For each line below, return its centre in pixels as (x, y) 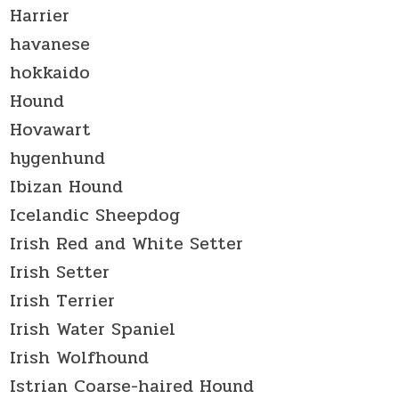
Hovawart (51, 129)
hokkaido (50, 72)
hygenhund (58, 158)
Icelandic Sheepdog (95, 215)
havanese (50, 44)
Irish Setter (60, 272)
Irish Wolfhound (80, 357)
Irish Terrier (63, 300)
